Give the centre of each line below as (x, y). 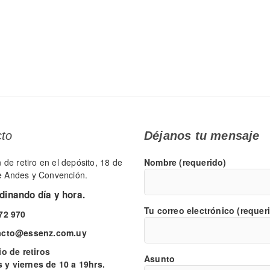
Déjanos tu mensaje (202, 135)
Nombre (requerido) (185, 162)
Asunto (160, 258)
